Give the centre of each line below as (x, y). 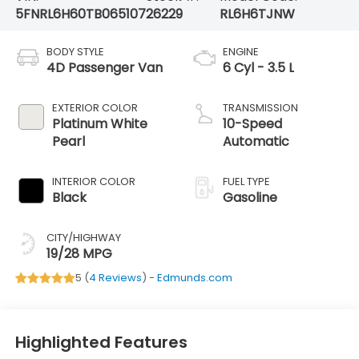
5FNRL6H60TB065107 (80, 14)
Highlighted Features (101, 342)
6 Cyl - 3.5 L (258, 68)
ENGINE (241, 52)
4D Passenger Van (104, 68)
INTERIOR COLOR (93, 182)
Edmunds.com (194, 278)
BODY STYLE (75, 52)
